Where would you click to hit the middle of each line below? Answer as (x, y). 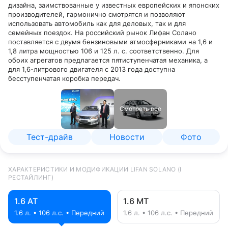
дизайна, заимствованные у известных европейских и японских (114, 5)
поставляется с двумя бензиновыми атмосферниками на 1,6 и (110, 42)
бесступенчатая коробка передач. (65, 78)
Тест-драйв (49, 137)
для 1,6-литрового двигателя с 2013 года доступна (92, 69)
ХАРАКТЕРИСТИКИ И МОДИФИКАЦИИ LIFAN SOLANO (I (95, 169)
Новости (127, 137)
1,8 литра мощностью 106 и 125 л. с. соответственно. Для (104, 51)
